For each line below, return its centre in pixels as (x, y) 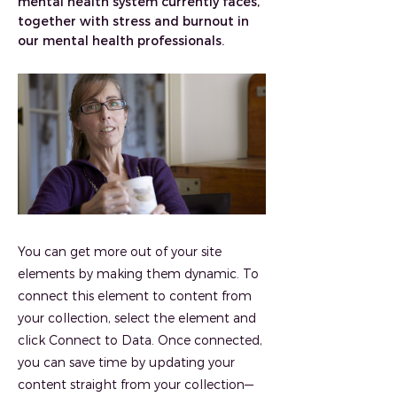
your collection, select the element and (137, 318)
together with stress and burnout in (133, 21)
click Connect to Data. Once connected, (140, 340)
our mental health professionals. (121, 40)
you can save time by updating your (126, 362)
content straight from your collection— (136, 384)
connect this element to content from (135, 296)
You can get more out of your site (120, 251)
